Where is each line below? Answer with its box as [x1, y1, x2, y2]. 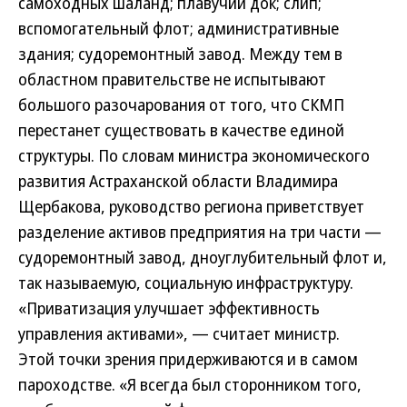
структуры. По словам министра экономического [18, 144, 370, 166]
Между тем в [249, 43, 342, 65]
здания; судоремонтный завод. [18, 43, 249, 65]
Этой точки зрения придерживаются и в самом [18, 348, 358, 370]
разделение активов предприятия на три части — [18, 221, 382, 243]
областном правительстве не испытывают [18, 68, 326, 90]
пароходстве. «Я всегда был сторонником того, [18, 373, 362, 395]
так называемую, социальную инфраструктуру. [18, 272, 353, 293]
